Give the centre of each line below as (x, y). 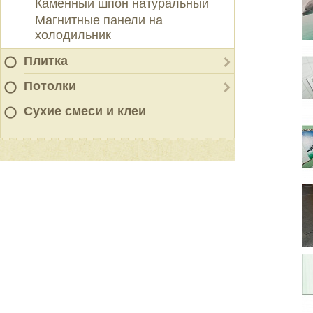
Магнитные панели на (99, 20)
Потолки (50, 86)
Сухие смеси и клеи (85, 111)
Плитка (46, 61)
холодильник (73, 35)
